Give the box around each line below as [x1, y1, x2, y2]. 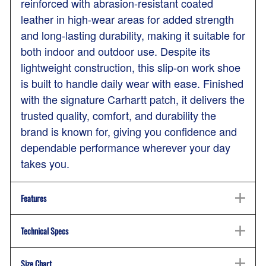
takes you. [21, 156, 69, 172]
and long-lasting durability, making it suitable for [21, 27, 245, 43]
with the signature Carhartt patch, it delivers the [21, 91, 245, 107]
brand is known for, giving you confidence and [21, 123, 237, 140]
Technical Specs [21, 224, 68, 237]
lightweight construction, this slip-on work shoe [21, 59, 240, 75]
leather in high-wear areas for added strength [21, 11, 234, 27]
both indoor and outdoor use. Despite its [21, 43, 210, 59]
